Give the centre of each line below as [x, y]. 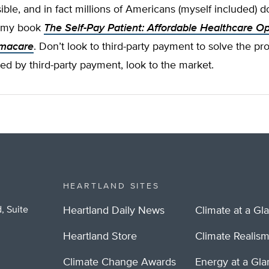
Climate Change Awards [119, 262]
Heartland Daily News [113, 211]
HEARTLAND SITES [111, 186]
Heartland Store [100, 237]
